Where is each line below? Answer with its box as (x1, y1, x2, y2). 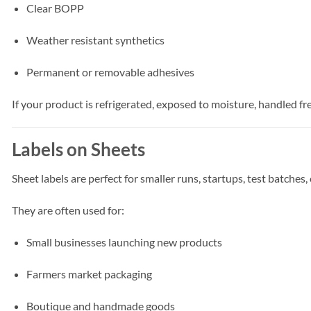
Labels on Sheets (12, 138, 145, 160)
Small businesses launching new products (26, 235, 222, 249)
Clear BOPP (26, 1, 84, 15)
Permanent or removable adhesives (26, 65, 194, 79)
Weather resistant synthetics (26, 33, 165, 47)
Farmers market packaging (26, 267, 152, 280)
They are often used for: (12, 203, 124, 217)
